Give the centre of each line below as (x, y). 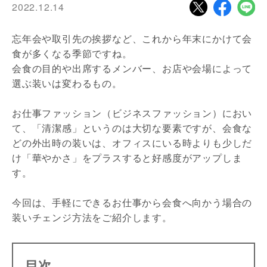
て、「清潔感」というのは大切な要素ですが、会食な (132, 128)
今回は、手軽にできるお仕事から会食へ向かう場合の (132, 202)
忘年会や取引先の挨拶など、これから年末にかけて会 (132, 38)
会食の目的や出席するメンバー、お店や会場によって (132, 68)
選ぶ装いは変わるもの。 (67, 83)
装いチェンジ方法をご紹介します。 (92, 217)
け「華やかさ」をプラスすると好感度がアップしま (127, 157)
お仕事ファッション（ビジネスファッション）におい (132, 113)
